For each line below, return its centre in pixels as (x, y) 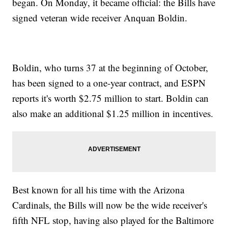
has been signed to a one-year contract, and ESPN (109, 83)
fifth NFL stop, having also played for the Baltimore (113, 220)
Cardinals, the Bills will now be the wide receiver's (110, 205)
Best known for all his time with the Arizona (98, 190)
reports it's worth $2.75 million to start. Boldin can (111, 98)
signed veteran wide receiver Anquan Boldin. (100, 18)
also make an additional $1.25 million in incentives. (113, 113)
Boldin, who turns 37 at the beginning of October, (110, 68)
